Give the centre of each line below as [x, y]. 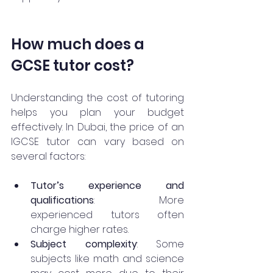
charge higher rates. [80, 229]
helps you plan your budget [97, 112]
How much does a [79, 44]
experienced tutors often [107, 214]
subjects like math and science [107, 258]
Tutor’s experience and [107, 185]
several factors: [48, 156]
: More [139, 200]
